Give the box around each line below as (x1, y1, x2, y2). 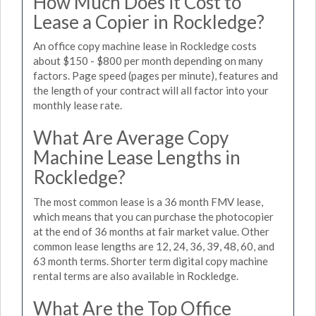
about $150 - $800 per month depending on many (33, 54, 263, 67)
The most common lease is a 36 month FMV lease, (33, 195, 263, 208)
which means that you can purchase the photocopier (33, 209, 274, 223)
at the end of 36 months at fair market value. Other (33, 224, 269, 238)
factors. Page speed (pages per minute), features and (33, 69, 278, 82)
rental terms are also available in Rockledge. (33, 269, 238, 282)
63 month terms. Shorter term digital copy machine (33, 254, 268, 267)
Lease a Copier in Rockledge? (33, 10, 265, 33)
